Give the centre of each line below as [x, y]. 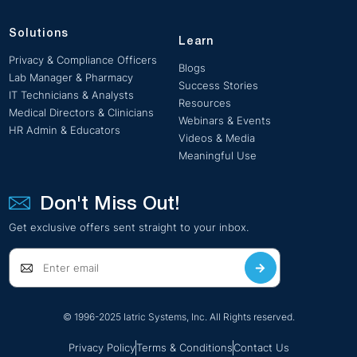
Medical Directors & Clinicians [81, 113]
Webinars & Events [225, 121]
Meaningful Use [218, 156]
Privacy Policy [102, 348]
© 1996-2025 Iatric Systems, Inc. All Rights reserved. [178, 317]
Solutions [39, 34]
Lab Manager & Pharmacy [71, 78]
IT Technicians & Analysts [71, 95]
